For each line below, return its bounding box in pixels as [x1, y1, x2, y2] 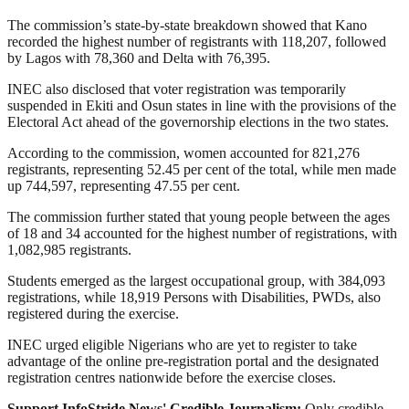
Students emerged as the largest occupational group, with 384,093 [7, 273, 385, 289]
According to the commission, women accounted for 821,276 [7, 145, 360, 162]
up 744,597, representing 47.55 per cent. [7, 178, 240, 194]
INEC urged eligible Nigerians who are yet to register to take [7, 337, 357, 353]
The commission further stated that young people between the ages [7, 209, 390, 225]
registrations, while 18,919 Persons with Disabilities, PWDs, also [7, 289, 381, 306]
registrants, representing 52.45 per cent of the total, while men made [7, 162, 396, 178]
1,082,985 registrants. [7, 242, 131, 258]
